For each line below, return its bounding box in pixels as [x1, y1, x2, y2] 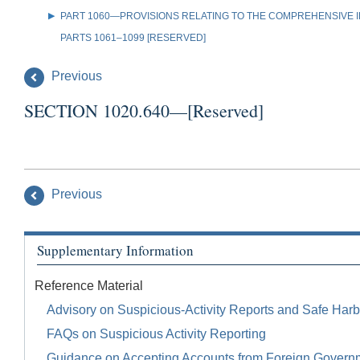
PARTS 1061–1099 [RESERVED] [60, 31, 206, 43]
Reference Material [35, 279, 143, 293]
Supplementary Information [37, 240, 194, 260]
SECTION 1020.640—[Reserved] [24, 98, 264, 122]
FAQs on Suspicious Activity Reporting [47, 327, 266, 342]
